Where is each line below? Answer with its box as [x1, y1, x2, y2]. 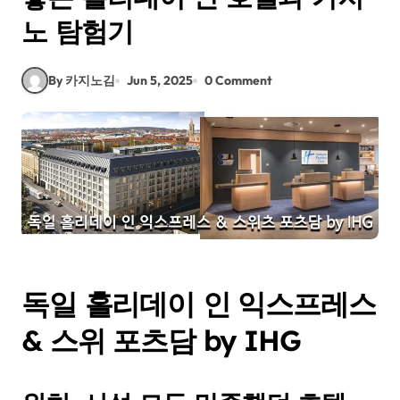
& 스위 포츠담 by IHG [21, 321, 301, 358]
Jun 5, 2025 [127, 71, 193, 88]
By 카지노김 [48, 71, 115, 88]
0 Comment [204, 71, 272, 88]
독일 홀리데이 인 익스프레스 [21, 285, 376, 321]
